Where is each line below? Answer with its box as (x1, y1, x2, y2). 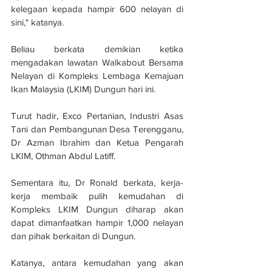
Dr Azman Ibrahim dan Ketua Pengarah (11, 137, 183, 148)
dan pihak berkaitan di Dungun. (11, 231, 135, 242)
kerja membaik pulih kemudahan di (11, 191, 183, 202)
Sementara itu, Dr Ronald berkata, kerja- (11, 177, 183, 188)
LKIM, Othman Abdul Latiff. (11, 151, 115, 161)
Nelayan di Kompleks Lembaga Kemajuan (11, 70, 183, 81)
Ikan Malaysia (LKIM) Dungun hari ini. (11, 84, 155, 95)
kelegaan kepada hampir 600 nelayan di (11, 4, 183, 15)
